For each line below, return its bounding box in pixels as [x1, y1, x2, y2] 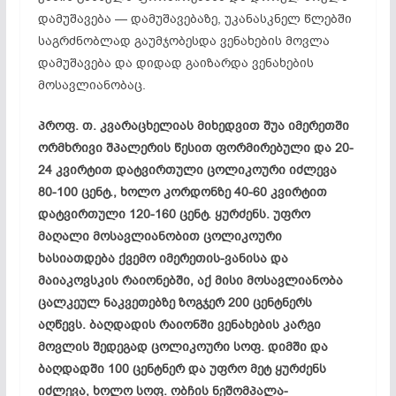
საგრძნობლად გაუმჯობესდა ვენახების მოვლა [37, 32, 330, 49]
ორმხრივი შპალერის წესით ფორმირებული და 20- [37, 139, 354, 156]
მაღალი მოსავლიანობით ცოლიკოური [37, 227, 282, 245]
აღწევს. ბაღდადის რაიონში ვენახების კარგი [37, 316, 321, 333]
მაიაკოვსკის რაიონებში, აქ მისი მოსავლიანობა [37, 271, 343, 289]
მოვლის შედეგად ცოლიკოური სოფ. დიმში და [37, 338, 328, 355]
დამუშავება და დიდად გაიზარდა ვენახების [37, 54, 314, 72]
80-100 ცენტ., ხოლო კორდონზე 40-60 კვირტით [37, 183, 327, 201]
